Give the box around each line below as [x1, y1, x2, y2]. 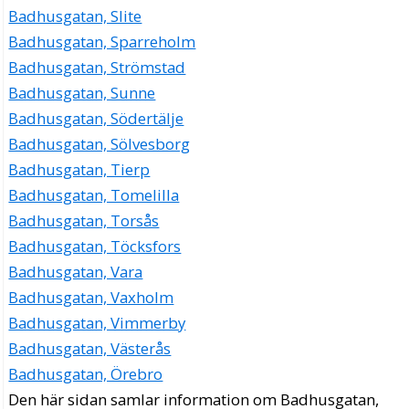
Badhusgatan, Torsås [8, 209, 160, 231]
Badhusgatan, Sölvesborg [8, 132, 191, 154]
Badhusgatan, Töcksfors [8, 235, 182, 257]
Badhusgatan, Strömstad [8, 56, 186, 78]
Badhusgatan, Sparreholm [8, 30, 196, 52]
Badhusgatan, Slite [8, 5, 142, 26]
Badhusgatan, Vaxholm [8, 286, 174, 308]
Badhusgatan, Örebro [8, 362, 163, 384]
